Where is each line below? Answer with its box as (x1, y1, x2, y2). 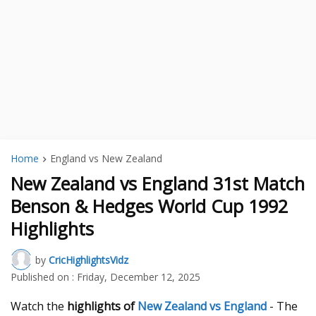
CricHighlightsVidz (49, 253, 128, 267)
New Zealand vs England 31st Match (11, 171, 305, 196)
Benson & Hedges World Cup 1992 (11, 194, 288, 219)
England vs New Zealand (50, 152, 162, 165)
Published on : (11, 270, 74, 284)
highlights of (67, 298, 138, 315)
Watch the (11, 298, 67, 315)
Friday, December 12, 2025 (77, 270, 200, 284)
